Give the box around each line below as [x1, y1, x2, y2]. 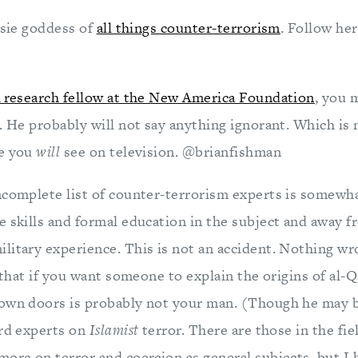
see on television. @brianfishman [63, 141, 281, 161]
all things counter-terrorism [96, 18, 280, 38]
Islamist [89, 320, 142, 340]
